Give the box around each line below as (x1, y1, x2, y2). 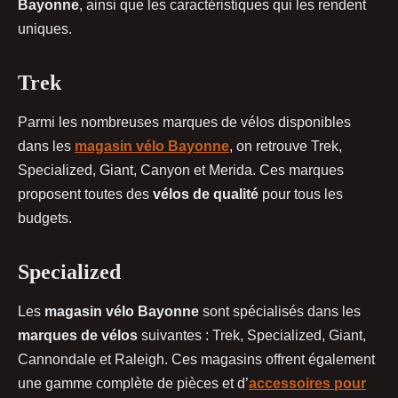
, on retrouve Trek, (229, 138, 342, 154)
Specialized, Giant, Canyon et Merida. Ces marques (18, 162, 344, 178)
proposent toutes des (18, 186, 153, 202)
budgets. (18, 210, 72, 226)
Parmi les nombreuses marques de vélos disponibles (18, 114, 351, 130)
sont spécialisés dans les (203, 303, 361, 319)
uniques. (18, 20, 72, 36)
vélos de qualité (153, 186, 259, 202)
